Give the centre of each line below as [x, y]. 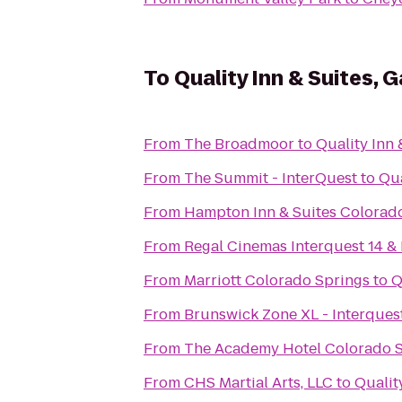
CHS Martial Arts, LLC [258, 383]
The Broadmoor [239, 144]
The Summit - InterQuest [271, 178]
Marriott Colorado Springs [277, 280]
